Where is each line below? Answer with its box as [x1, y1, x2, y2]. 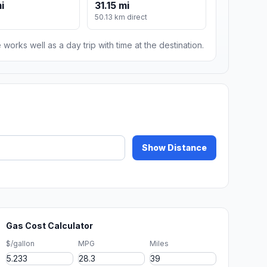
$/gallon [6, 239, 35, 249]
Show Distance [142, 142, 207, 153]
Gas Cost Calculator [6, 221, 94, 231]
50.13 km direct [95, 13, 148, 22]
